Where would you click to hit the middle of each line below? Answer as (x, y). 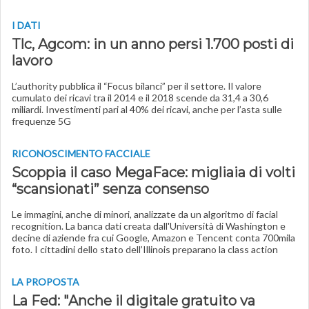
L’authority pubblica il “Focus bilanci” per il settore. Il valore (137, 86)
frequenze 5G (41, 121)
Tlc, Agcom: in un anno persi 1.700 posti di (153, 44)
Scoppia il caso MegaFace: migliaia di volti (153, 172)
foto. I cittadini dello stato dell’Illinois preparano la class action (145, 249)
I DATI (26, 25)
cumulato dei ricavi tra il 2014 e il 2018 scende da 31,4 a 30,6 (140, 98)
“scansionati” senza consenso (110, 189)
